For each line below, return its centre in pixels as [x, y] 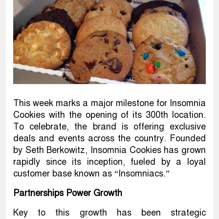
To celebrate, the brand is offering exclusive [109, 127]
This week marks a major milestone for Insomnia [109, 103]
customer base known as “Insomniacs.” [91, 174]
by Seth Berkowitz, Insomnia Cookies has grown [109, 150]
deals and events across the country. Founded [109, 139]
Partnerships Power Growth [68, 193]
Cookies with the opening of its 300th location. [109, 115]
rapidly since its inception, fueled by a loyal [109, 162]
